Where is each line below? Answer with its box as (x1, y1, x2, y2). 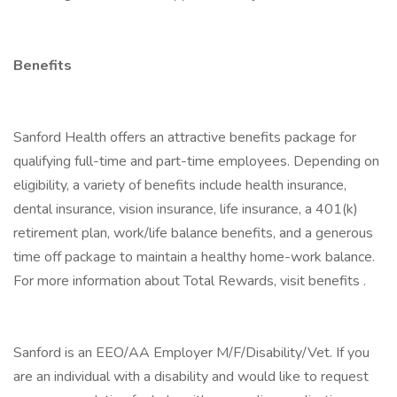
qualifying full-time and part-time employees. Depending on (13, 152, 379, 171)
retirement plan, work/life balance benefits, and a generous (13, 223, 373, 243)
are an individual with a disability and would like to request (13, 367, 369, 386)
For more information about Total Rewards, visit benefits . (13, 271, 366, 291)
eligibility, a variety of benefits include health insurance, (13, 175, 346, 195)
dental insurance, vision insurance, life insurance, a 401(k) (13, 199, 358, 219)
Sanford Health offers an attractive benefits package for (13, 128, 356, 147)
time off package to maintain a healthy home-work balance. (13, 247, 375, 267)
